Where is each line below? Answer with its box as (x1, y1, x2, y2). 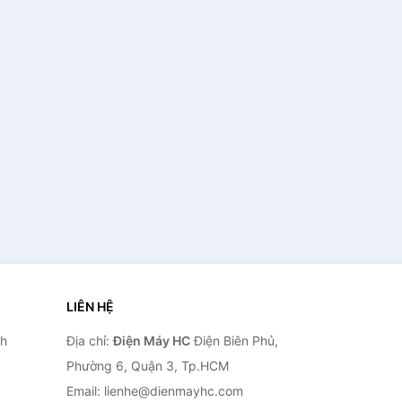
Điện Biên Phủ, (189, 333, 278, 348)
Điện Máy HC (112, 333, 190, 348)
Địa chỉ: (66, 333, 113, 348)
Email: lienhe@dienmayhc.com (66, 383, 243, 398)
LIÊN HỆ (66, 299, 114, 314)
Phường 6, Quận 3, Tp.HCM (66, 358, 229, 373)
